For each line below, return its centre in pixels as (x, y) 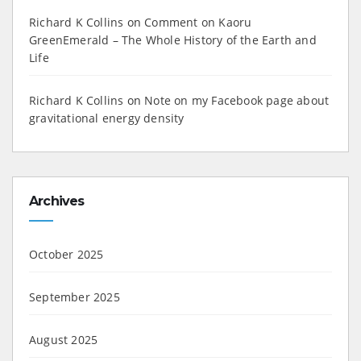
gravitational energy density (107, 118)
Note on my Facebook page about (237, 100)
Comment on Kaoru (198, 22)
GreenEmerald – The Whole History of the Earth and (173, 39)
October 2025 (66, 254)
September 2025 (75, 297)
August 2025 (64, 339)
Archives (57, 201)
